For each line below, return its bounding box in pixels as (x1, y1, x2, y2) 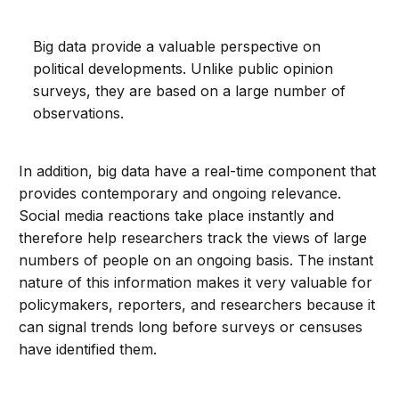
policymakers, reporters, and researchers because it (19, 296, 376, 314)
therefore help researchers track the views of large (19, 229, 368, 248)
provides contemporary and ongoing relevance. (19, 184, 342, 203)
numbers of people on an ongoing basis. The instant (19, 251, 374, 270)
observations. (33, 104, 125, 123)
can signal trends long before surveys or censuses (19, 318, 363, 337)
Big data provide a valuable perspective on (33, 37, 322, 56)
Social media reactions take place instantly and (19, 207, 335, 225)
